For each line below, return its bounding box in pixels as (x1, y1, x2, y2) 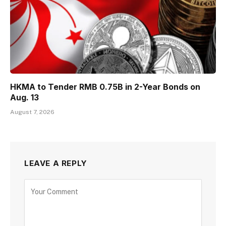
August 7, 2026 (10, 108, 54, 116)
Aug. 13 (10, 92, 39, 103)
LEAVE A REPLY (24, 158, 87, 168)
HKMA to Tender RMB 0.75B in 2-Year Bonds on (10, 82, 200, 92)
